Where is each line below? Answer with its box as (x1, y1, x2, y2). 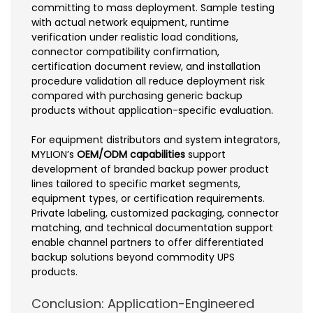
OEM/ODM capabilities (77, 147, 185, 161)
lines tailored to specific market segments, (31, 176, 240, 191)
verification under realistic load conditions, (31, 29, 238, 44)
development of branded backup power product (31, 161, 269, 176)
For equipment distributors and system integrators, (31, 132, 280, 147)
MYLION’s (31, 147, 77, 161)
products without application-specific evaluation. (31, 103, 273, 117)
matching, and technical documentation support (31, 220, 273, 235)
